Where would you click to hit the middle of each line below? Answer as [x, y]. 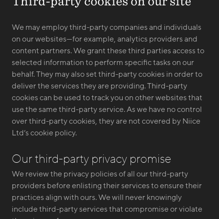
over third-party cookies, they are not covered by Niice [106, 121]
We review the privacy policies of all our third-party [100, 174]
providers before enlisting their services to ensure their [107, 186]
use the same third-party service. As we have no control [107, 109]
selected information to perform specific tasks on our [103, 63]
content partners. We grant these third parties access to [108, 51]
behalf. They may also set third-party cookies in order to [107, 74]
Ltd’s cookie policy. [44, 133]
